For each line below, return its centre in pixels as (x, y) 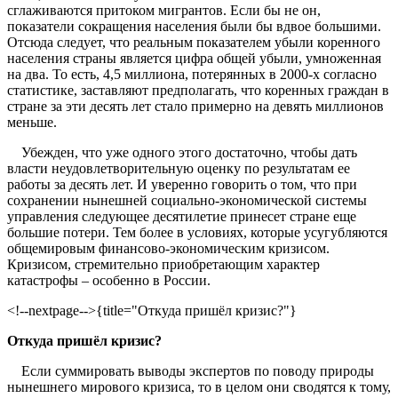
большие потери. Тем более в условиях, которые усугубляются (197, 233)
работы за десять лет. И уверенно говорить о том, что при (182, 185)
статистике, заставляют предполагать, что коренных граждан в (198, 91)
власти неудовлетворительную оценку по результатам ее (179, 169)
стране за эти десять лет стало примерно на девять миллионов (195, 107)
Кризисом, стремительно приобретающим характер (163, 265)
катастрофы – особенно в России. (109, 281)
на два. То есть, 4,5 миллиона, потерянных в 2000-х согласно (192, 75)
